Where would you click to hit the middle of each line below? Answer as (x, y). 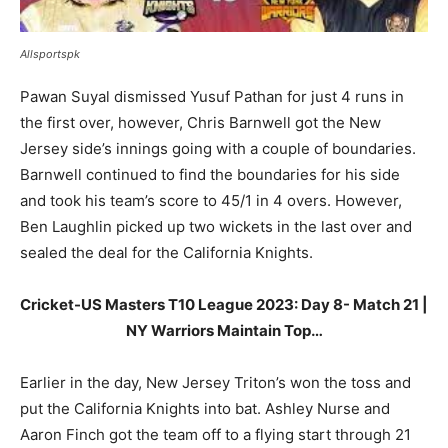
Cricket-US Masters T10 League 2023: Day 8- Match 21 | (224, 304)
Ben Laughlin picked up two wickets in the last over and (216, 226)
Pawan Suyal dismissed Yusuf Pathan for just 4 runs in (212, 96)
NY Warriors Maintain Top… (224, 330)
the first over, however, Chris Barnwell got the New (200, 122)
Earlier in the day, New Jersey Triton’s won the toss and (215, 382)
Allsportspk (50, 54)
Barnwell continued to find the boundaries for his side (210, 174)
